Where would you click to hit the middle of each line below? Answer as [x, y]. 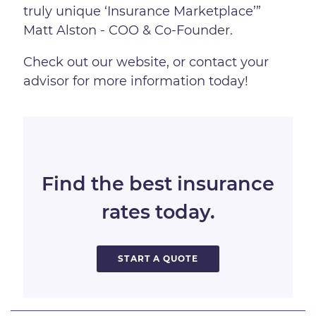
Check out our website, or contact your [146, 62]
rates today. [158, 212]
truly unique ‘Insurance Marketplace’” [142, 11]
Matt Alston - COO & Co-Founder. [128, 30]
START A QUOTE [158, 259]
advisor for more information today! [136, 81]
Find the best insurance [158, 184]
